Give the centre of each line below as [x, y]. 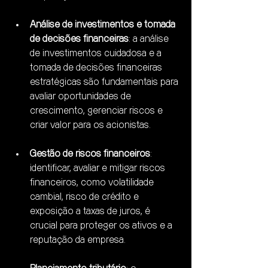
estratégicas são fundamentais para [105, 83]
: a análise [150, 39]
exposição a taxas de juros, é [91, 212]
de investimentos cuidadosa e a [97, 54]
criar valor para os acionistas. [90, 126]
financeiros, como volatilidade [93, 183]
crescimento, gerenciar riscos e [98, 111]
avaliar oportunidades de [82, 97]
